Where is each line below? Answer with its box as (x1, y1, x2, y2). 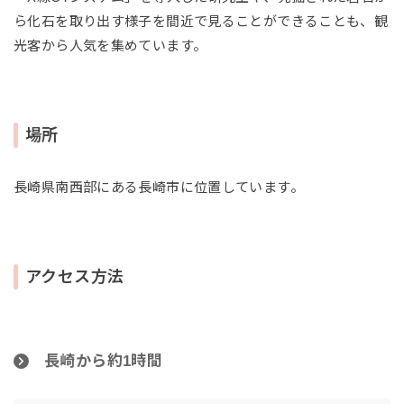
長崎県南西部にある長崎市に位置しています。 (14, 179, 304, 196)
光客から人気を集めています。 (14, 38, 207, 54)
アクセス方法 (25, 268, 124, 287)
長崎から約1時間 (44, 353, 162, 371)
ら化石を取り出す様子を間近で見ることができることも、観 (14, 14, 389, 30)
